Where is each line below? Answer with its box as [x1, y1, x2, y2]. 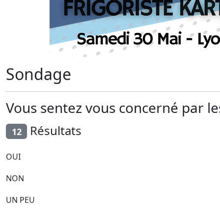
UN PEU [6, 194, 35, 206]
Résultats [27, 122, 82, 138]
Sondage [6, 63, 71, 84]
